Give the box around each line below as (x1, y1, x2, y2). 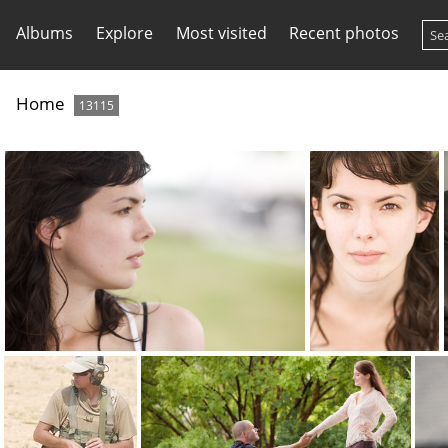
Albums (16, 22, 73, 44)
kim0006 (128, 424, 191, 444)
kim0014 (348, 424, 410, 444)
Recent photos (289, 22, 400, 44)
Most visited (175, 22, 267, 44)
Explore (95, 22, 153, 44)
